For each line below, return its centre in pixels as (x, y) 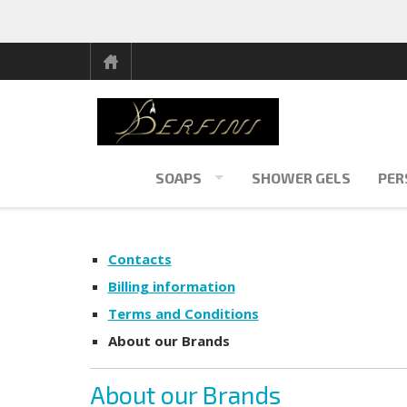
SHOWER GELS (301, 178)
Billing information (171, 286)
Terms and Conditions (183, 313)
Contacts (139, 259)
